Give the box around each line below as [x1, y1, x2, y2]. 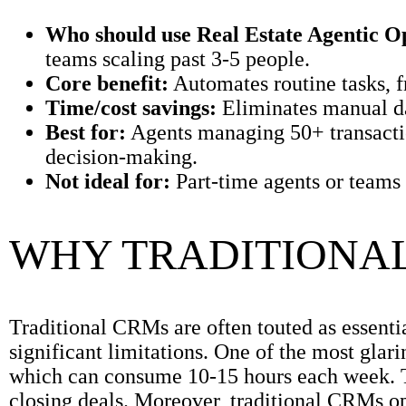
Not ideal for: [45, 169, 170, 193]
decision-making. [45, 144, 198, 169]
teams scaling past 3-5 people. [45, 46, 310, 71]
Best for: [45, 120, 126, 144]
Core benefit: [45, 71, 169, 95]
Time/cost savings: [45, 95, 217, 120]
